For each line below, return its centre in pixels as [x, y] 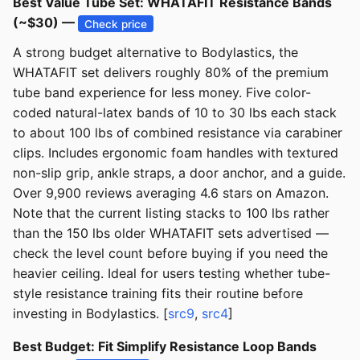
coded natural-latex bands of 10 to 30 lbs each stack [175, 113]
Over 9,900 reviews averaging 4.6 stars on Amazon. [171, 193]
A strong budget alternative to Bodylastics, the [155, 53]
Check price [116, 24]
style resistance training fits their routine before [158, 294]
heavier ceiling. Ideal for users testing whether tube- [172, 274]
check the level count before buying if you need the [170, 254]
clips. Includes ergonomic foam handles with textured [176, 153]
